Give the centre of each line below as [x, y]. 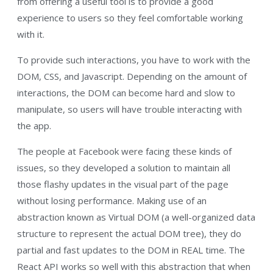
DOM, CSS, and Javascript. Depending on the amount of [132, 76]
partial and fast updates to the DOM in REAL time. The [131, 250]
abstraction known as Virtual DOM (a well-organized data [136, 217]
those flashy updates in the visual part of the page [123, 184]
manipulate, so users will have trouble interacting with [129, 109]
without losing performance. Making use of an [112, 200]
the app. [34, 125]
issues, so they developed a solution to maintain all [124, 167]
